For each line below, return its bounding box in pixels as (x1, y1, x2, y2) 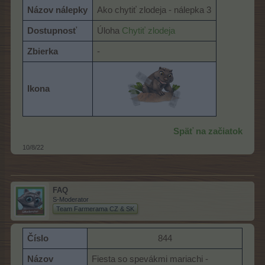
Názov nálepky (27, 5, 88, 15)
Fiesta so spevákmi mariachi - (92, 254, 209, 264)
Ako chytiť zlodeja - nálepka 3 (97, 5, 212, 15)
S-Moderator (53, 195, 89, 203)
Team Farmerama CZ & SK (56, 205, 134, 212)
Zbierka (27, 46, 59, 56)
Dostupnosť (27, 25, 77, 35)
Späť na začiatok (173, 126, 243, 136)
